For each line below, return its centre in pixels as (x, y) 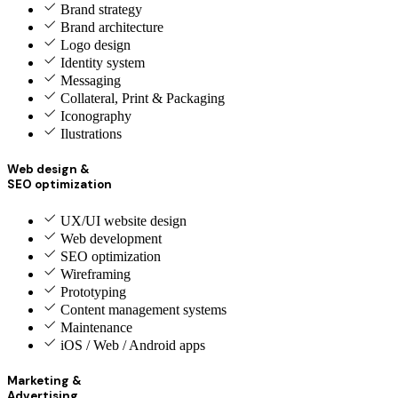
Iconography (96, 115)
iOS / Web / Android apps (133, 346)
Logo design (96, 44)
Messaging (91, 80)
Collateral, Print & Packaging (143, 98)
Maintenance (96, 328)
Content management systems (143, 310)
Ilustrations (91, 133)
